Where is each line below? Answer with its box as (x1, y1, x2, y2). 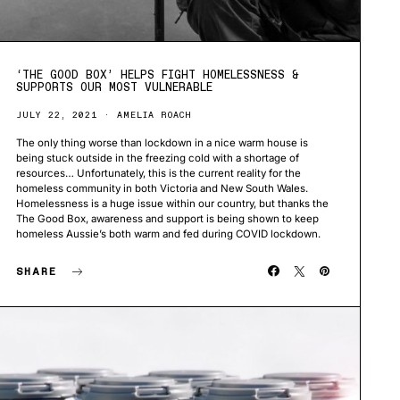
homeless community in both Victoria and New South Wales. (15, 181, 308, 195)
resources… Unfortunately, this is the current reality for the (15, 166, 301, 179)
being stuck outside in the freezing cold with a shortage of (15, 151, 299, 164)
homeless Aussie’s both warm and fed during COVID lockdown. (15, 227, 323, 240)
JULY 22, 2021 (15, 108, 97, 121)
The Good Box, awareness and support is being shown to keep (15, 212, 319, 225)
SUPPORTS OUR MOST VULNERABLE (15, 79, 212, 94)
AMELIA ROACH (116, 108, 192, 121)
